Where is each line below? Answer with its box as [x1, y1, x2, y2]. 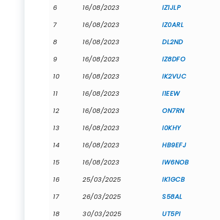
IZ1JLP [162, 2, 181, 12]
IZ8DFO [162, 54, 185, 64]
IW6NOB [162, 157, 189, 167]
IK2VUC [162, 71, 186, 81]
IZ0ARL [162, 20, 184, 29]
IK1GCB [162, 174, 185, 184]
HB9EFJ [162, 140, 186, 150]
